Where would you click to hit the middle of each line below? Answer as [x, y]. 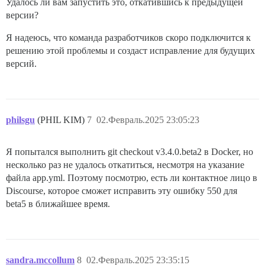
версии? [22, 15]
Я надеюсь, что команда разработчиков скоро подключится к [128, 38]
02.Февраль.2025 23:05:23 [148, 120]
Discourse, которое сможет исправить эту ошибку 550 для [122, 191]
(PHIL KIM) [62, 120]
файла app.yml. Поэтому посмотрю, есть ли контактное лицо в [132, 178]
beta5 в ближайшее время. [58, 204]
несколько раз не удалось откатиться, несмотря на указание [125, 165]
